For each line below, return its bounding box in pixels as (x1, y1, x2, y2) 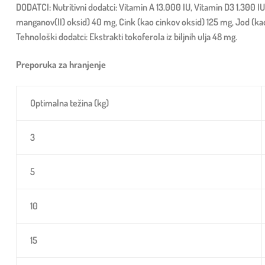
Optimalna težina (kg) (30, 96, 109, 109)
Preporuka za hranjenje (16, 59, 106, 71)
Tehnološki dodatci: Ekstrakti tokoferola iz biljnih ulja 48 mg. (16, 30, 237, 43)
